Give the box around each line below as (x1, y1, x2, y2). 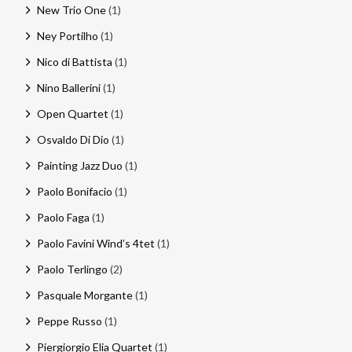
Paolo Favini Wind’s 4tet (36, 236, 155, 250)
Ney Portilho (36, 28, 98, 42)
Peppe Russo (36, 313, 102, 328)
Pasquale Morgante (36, 288, 133, 302)
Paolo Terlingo (36, 262, 108, 276)
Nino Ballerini (36, 80, 101, 94)
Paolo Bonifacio (36, 184, 112, 198)
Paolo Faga (36, 210, 90, 224)
